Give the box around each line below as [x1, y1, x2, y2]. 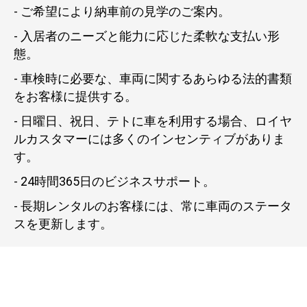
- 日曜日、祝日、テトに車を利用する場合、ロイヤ [14, 114, 292, 129]
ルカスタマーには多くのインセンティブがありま [14, 132, 285, 147]
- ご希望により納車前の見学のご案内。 [14, 4, 230, 19]
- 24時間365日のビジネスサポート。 [14, 174, 215, 189]
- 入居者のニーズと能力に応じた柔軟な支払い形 [14, 29, 280, 44]
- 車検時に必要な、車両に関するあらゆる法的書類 [14, 71, 292, 86]
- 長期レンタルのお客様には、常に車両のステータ [14, 199, 292, 214]
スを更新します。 [14, 217, 112, 232]
